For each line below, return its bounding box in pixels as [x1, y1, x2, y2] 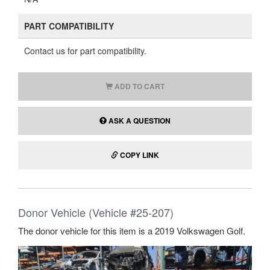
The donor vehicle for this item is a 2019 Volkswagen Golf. [18, 224, 245, 237]
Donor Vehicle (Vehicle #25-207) [18, 204, 174, 220]
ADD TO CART [115, 81, 165, 92]
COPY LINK [120, 149, 159, 160]
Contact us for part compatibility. [24, 45, 146, 57]
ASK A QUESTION [107, 115, 171, 126]
